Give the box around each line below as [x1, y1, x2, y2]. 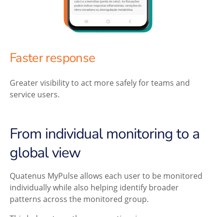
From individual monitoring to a [10, 124, 200, 144]
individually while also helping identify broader [10, 182, 179, 192]
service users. [10, 89, 60, 99]
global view [10, 142, 80, 163]
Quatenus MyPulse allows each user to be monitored [10, 170, 202, 181]
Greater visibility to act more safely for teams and [10, 77, 190, 88]
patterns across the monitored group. [10, 193, 149, 204]
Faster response [10, 49, 95, 67]
